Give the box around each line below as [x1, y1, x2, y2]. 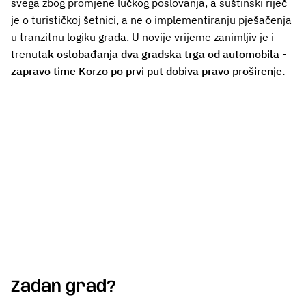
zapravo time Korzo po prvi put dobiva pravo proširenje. [11, 64, 286, 79]
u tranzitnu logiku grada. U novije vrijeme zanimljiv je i [11, 30, 274, 44]
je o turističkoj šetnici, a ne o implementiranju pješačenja [11, 13, 292, 27]
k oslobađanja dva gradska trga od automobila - [48, 47, 286, 61]
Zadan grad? [11, 278, 116, 296]
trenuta [11, 47, 48, 61]
